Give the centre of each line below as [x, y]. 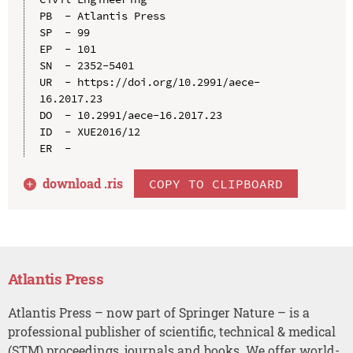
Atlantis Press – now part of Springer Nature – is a [158, 312]
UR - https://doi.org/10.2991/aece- [149, 82]
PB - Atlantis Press [102, 15]
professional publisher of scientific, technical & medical [171, 331]
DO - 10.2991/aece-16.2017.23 [130, 115]
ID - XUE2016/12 [89, 131]
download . [75, 183]
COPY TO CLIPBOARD [216, 183]
